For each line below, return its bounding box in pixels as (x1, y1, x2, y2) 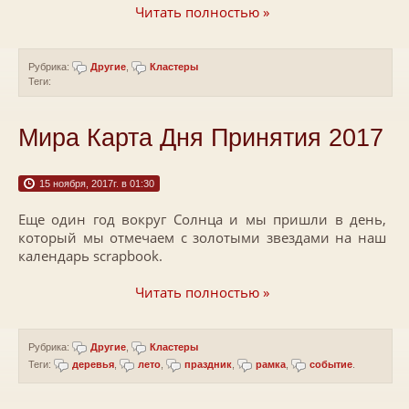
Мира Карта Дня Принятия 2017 (18, 124, 383, 152)
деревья (72, 359, 114, 370)
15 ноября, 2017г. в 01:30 (39, 178, 154, 189)
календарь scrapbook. (18, 246, 163, 265)
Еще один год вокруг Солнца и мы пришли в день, (18, 210, 386, 228)
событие (309, 359, 352, 370)
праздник (184, 359, 232, 370)
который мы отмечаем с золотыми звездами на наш (18, 228, 386, 246)
